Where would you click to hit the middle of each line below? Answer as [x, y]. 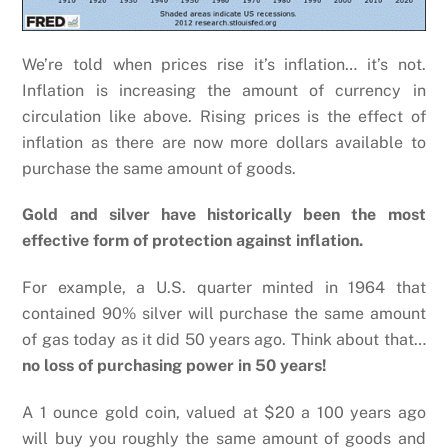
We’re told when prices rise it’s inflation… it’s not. [224, 64]
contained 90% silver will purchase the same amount [224, 314]
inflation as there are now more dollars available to [224, 142]
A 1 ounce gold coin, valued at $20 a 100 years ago [224, 413]
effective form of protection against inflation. [193, 241]
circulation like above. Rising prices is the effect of [224, 116]
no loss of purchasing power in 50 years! [175, 366]
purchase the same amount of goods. [159, 168]
